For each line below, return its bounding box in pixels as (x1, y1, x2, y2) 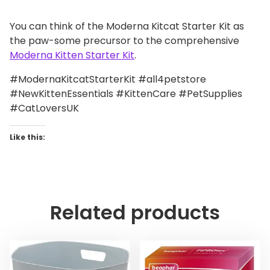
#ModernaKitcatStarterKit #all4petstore (10, 72, 206, 87)
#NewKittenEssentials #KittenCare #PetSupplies (10, 87, 242, 101)
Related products (50, 199, 220, 227)
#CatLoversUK (10, 101, 79, 116)
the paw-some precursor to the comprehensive (10, 34, 239, 48)
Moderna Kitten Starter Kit (10, 48, 134, 63)
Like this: (10, 132, 45, 143)
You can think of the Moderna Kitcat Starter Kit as (10, 19, 244, 34)
